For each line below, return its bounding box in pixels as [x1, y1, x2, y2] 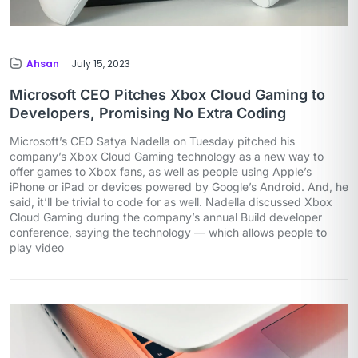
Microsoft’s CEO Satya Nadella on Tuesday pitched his [10, 133, 295, 148]
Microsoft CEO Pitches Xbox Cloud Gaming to [10, 86, 325, 103]
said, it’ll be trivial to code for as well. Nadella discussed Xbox [10, 194, 332, 209]
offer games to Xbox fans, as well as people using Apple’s [10, 164, 312, 178]
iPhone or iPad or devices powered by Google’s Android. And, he [10, 179, 348, 193]
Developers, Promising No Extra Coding [10, 104, 286, 121]
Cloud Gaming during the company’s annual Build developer [10, 209, 322, 224]
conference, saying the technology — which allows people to [10, 225, 327, 239]
